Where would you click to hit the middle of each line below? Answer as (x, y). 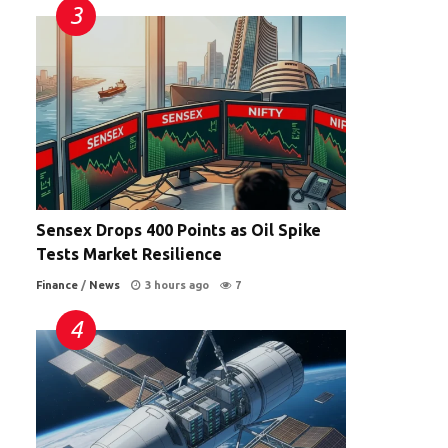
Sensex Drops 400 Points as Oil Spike (178, 229)
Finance (57, 284)
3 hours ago (177, 284)
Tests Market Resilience (129, 253)
